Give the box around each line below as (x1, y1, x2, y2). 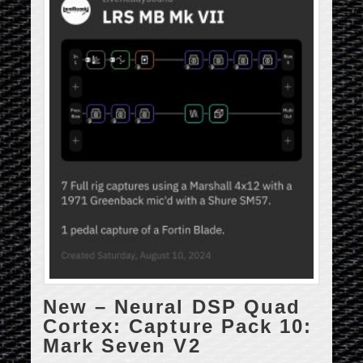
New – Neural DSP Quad (43, 296, 301, 318)
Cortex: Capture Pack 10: (43, 315, 312, 337)
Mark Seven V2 (43, 335, 201, 357)
